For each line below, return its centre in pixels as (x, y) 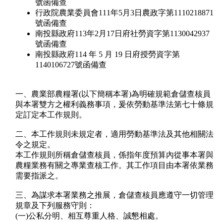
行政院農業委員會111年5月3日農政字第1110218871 (124, 13)
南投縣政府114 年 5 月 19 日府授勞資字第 (108, 55)
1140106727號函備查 (71, 65)
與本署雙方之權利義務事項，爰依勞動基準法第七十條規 (114, 105)
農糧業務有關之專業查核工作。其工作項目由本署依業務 (114, 166)
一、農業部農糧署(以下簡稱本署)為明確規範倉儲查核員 (113, 94)
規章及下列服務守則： (55, 206)
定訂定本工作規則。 (51, 115)
